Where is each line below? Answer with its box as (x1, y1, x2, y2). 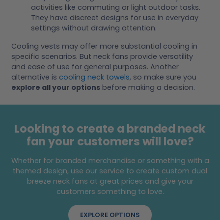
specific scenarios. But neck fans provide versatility (11, 52, 193, 62)
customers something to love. (56, 186, 164, 196)
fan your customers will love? (26, 133, 194, 149)
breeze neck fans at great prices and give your (27, 176, 193, 186)
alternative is (11, 72, 59, 82)
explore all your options (11, 82, 100, 93)
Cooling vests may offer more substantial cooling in (11, 41, 197, 52)
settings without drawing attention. (31, 23, 157, 33)
